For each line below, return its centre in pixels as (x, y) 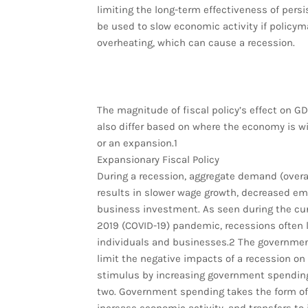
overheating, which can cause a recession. (197, 43)
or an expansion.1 (137, 143)
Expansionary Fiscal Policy (158, 159)
